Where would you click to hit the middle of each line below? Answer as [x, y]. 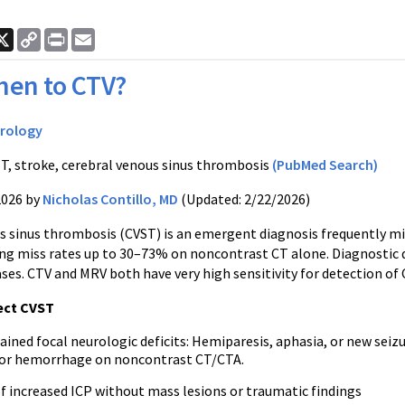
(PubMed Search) [325, 165]
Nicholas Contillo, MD [110, 199]
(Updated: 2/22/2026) [244, 199]
